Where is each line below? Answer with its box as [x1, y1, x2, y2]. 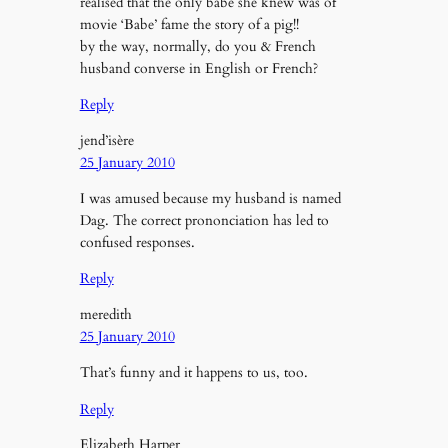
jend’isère [79, 130, 134, 150]
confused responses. [79, 232, 195, 252]
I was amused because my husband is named [79, 188, 341, 208]
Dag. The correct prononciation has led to [79, 210, 329, 230]
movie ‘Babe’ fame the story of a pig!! [79, 14, 299, 34]
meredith [79, 304, 132, 324]
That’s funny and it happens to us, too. [79, 363, 308, 383]
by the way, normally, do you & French [79, 36, 316, 56]
